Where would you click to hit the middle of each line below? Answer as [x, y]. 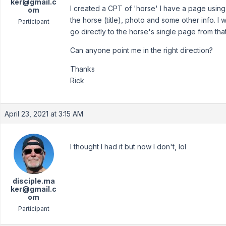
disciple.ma [34, 181]
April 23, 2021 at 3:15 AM [44, 114]
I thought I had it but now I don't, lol [128, 147]
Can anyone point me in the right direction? [142, 50]
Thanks [82, 69]
